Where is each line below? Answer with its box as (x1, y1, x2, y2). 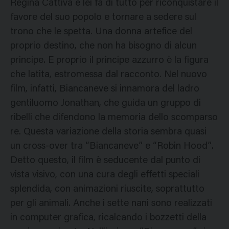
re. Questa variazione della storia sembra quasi (10, 127, 207, 138)
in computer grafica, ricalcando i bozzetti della (10, 213, 207, 223)
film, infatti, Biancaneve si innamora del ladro (10, 84, 199, 95)
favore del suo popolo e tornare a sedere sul (10, 13, 196, 23)
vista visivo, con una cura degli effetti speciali (10, 170, 199, 180)
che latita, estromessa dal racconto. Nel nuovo (10, 70, 207, 80)
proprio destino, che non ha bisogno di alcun (10, 41, 197, 52)
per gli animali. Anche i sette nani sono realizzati (10, 199, 212, 209)
